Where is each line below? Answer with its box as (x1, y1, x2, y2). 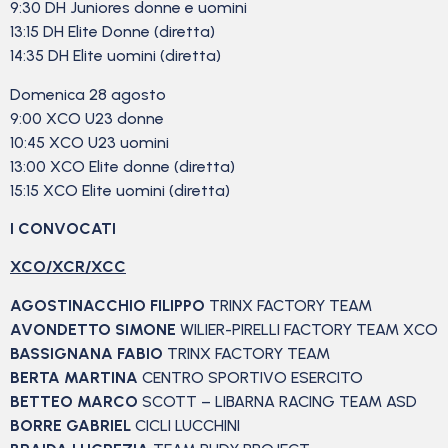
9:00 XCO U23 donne (10, 108, 164, 128)
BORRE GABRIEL (10, 415, 135, 435)
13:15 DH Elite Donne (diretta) (10, 22, 215, 42)
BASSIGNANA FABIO (10, 343, 163, 363)
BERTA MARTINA (10, 367, 142, 387)
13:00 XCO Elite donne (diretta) (10, 156, 235, 176)
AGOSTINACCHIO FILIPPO (10, 295, 209, 315)
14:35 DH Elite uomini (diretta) (10, 46, 221, 66)
